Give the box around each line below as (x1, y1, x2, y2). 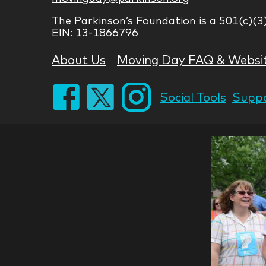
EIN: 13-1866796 (52, 25, 138, 39)
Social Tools (160, 89, 226, 104)
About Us (52, 51, 106, 67)
